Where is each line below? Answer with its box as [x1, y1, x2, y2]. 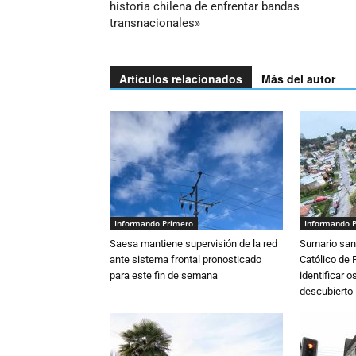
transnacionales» [110, 16, 200, 31]
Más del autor [261, 71, 335, 87]
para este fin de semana [110, 269, 218, 282]
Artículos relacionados [119, 71, 242, 87]
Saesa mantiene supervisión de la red [110, 238, 277, 250]
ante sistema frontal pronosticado [110, 253, 261, 266]
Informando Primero [114, 218, 193, 230]
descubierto [300, 285, 353, 298]
